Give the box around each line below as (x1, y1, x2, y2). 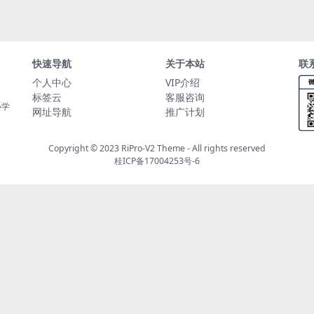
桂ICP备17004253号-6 (114, 155, 200, 167)
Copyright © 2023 (48, 142, 121, 154)
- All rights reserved (185, 142, 266, 154)
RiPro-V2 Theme (121, 142, 185, 154)
